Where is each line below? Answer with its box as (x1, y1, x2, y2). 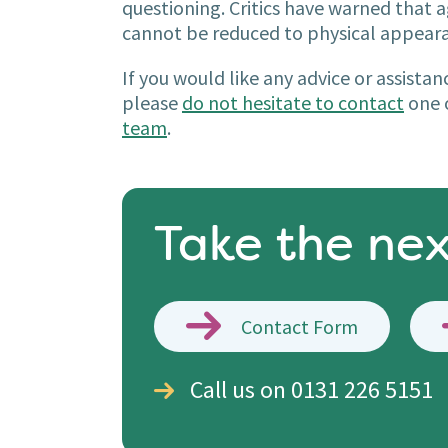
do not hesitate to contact (182, 90, 404, 116)
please (122, 90, 182, 116)
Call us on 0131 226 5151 (190, 374, 433, 406)
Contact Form (241, 313, 358, 339)
